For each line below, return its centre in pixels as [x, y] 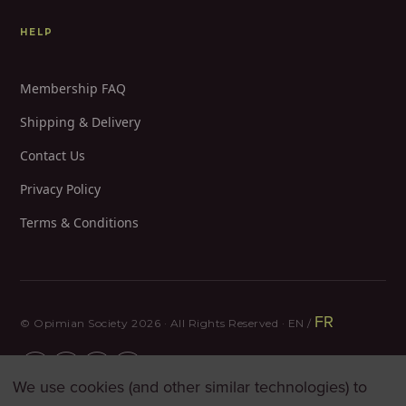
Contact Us [53, 155]
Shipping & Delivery [80, 121]
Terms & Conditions [79, 222]
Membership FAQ [73, 88]
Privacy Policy [60, 188]
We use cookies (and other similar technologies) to [190, 388]
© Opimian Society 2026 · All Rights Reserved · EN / [167, 323]
